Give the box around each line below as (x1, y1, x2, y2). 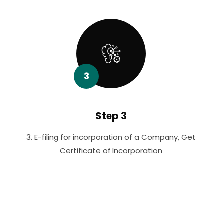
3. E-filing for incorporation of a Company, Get (26, 132, 196, 143)
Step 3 (95, 109, 127, 123)
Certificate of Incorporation (60, 145, 162, 156)
